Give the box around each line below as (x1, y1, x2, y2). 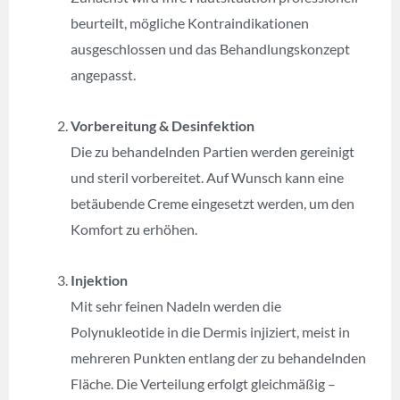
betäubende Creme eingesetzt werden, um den (71, 194, 355, 212)
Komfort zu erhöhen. (71, 220, 198, 237)
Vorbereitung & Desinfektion (71, 116, 255, 134)
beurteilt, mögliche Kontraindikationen (71, 13, 310, 31)
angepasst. (71, 65, 137, 83)
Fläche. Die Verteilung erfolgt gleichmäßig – (71, 374, 337, 392)
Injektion (71, 271, 129, 288)
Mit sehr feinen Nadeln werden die (71, 296, 282, 314)
